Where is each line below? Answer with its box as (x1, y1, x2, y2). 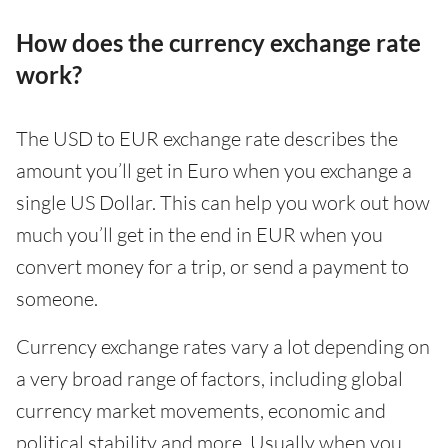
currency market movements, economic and (16, 397, 386, 423)
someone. (16, 285, 98, 311)
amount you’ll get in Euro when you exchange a (16, 157, 412, 183)
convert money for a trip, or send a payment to (16, 253, 409, 279)
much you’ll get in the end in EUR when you (16, 221, 383, 247)
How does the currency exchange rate (16, 27, 421, 57)
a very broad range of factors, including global (16, 365, 403, 391)
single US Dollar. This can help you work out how (16, 189, 430, 215)
